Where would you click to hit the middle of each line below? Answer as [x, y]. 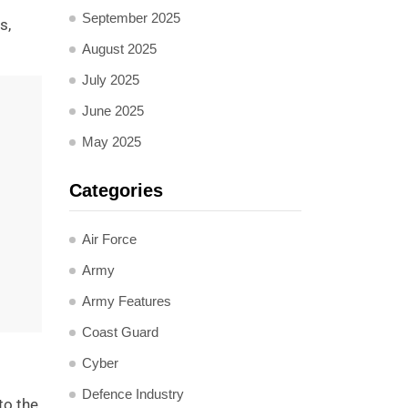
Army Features [127, 301]
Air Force [109, 239]
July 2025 [111, 80]
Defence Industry [133, 394]
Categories [116, 190]
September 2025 [131, 18]
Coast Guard [120, 332]
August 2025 [119, 49]
